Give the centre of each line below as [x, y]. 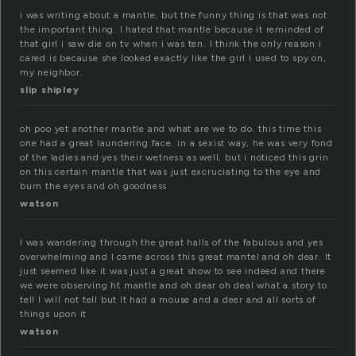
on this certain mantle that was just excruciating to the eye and [171, 172]
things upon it [54, 314]
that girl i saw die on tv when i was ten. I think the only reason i [171, 44]
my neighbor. [52, 73]
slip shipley [50, 90]
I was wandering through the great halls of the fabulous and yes [172, 243]
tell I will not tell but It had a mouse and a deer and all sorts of [168, 300]
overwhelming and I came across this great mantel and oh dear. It [176, 257]
